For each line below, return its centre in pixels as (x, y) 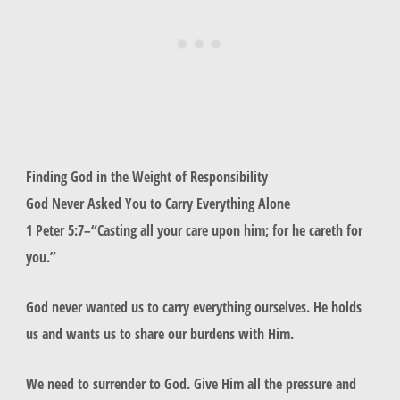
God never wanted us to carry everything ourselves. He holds (193, 306)
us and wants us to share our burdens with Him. (159, 333)
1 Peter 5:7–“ (61, 229)
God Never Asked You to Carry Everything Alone (158, 203)
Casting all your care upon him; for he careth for (229, 229)
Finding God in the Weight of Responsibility (146, 176)
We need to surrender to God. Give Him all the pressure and (191, 384)
